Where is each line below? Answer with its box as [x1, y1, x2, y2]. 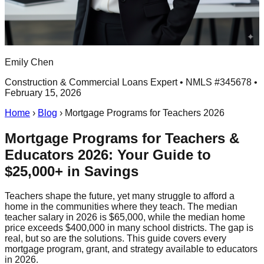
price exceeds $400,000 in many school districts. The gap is [5, 223, 253, 233]
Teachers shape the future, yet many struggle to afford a [5, 191, 235, 202]
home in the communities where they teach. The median [5, 202, 237, 212]
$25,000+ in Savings [5, 163, 138, 179]
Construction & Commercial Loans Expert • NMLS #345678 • [5, 77, 258, 87]
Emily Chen [5, 57, 54, 67]
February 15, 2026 [5, 87, 81, 98]
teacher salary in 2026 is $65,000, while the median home [5, 212, 245, 223]
